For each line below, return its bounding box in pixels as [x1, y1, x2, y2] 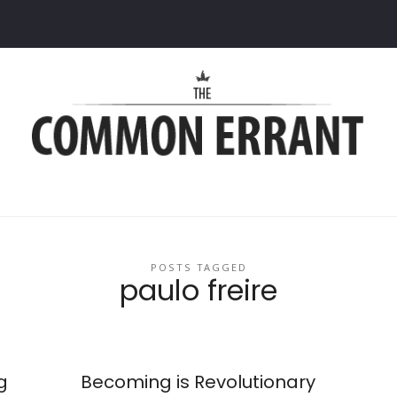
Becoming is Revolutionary [81, 370, 316, 395]
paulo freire [120, 270, 277, 311]
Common [29, 69, 217, 121]
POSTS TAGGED [150, 261, 247, 274]
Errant [29, 120, 157, 172]
